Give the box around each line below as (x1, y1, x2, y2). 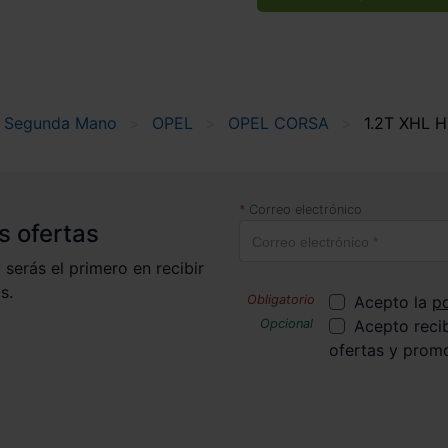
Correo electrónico (249, 201, 362, 217)
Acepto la (354, 291, 432, 312)
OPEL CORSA (228, 112, 329, 133)
